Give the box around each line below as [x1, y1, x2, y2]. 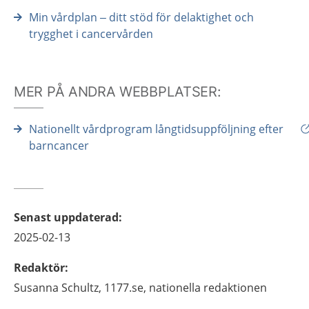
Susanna [14, 280, 59, 295]
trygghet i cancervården [29, 26, 153, 41]
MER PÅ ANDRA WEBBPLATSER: [14, 83, 221, 100]
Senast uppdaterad [14, 210, 119, 225]
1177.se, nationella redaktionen [104, 280, 267, 295]
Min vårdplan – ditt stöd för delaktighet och [29, 10, 254, 25]
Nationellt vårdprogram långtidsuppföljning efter [29, 121, 283, 137]
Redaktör [14, 260, 65, 275]
